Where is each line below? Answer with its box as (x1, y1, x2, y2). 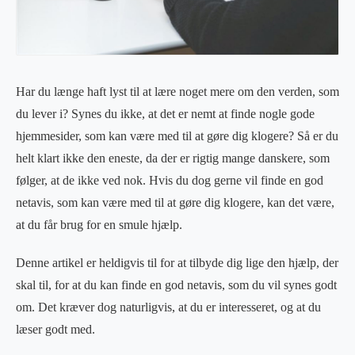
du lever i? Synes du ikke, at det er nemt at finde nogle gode (16, 107, 315, 121)
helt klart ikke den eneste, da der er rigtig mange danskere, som (16, 151, 330, 166)
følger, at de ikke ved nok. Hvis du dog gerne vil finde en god (16, 174, 323, 188)
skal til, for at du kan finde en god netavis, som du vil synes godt (16, 278, 337, 292)
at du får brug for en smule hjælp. (16, 218, 182, 232)
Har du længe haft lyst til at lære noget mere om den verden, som (16, 85, 339, 99)
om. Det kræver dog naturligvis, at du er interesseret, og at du (16, 300, 321, 315)
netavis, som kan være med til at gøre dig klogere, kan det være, (16, 196, 334, 210)
